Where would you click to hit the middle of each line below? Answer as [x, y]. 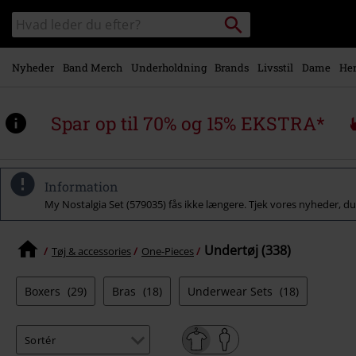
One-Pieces [168, 251]
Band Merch [92, 67]
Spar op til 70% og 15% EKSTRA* [188, 123]
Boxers [44, 291]
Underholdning [168, 67]
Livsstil [275, 67]
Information [81, 186]
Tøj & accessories [91, 251]
